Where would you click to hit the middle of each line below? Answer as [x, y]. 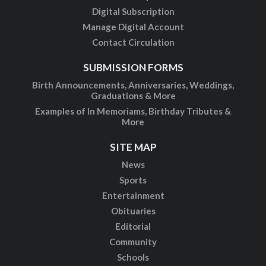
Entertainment [133, 195]
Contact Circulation [133, 42]
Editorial [133, 226]
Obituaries [133, 210]
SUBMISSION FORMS [133, 67]
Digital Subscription [133, 11]
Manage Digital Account [133, 26]
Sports [133, 180]
